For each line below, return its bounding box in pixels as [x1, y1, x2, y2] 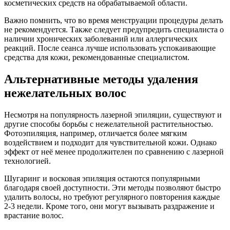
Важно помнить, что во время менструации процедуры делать [4, 16, 223, 25]
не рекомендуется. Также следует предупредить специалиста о [4, 25, 224, 34]
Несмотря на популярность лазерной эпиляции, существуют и [4, 110, 222, 120]
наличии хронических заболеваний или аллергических [4, 34, 198, 44]
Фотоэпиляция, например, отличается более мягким [4, 129, 187, 138]
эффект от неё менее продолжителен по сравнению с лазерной [4, 147, 224, 157]
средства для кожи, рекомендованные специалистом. [4, 53, 189, 62]
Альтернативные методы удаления [4, 72, 198, 86]
